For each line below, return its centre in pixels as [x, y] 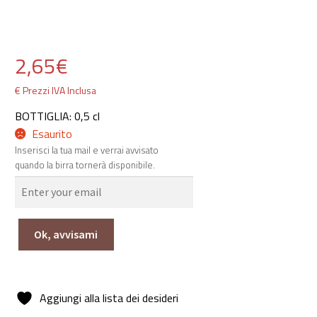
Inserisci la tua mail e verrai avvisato [86, 150]
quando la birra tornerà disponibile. [85, 165]
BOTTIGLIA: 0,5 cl [57, 116]
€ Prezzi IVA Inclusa [55, 90]
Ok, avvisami [66, 234]
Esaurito [52, 134]
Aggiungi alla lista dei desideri [109, 298]
